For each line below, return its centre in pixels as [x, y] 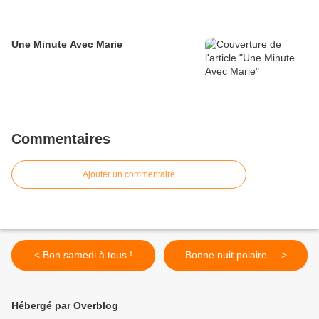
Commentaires [61, 139]
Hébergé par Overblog [65, 306]
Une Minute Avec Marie [67, 45]
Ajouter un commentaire [129, 175]
